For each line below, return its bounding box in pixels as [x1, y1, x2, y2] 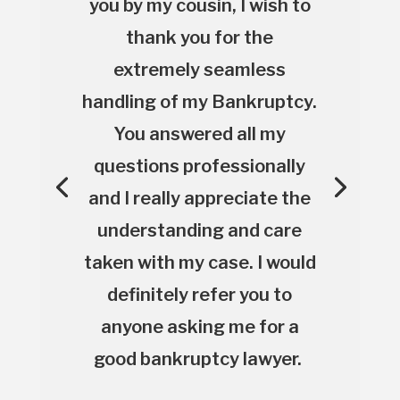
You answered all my [113, 122, 287, 145]
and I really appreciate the [88, 187, 312, 209]
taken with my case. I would [83, 251, 316, 273]
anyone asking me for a [100, 315, 299, 337]
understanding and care [97, 219, 303, 241]
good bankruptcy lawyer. [94, 347, 303, 370]
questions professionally [94, 154, 306, 177]
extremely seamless [113, 58, 287, 80]
